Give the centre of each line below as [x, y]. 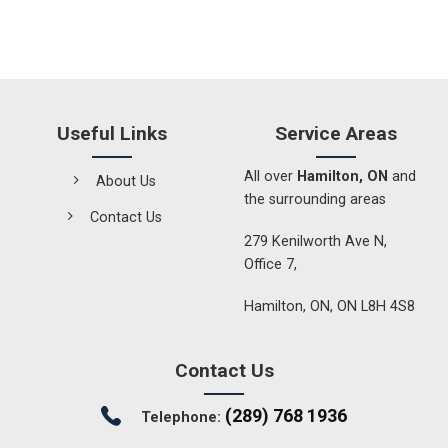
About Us [125, 181]
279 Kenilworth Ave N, [315, 241]
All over [270, 177]
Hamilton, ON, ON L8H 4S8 [329, 306]
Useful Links [112, 134]
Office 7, [270, 264]
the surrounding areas [314, 200]
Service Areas [336, 134]
